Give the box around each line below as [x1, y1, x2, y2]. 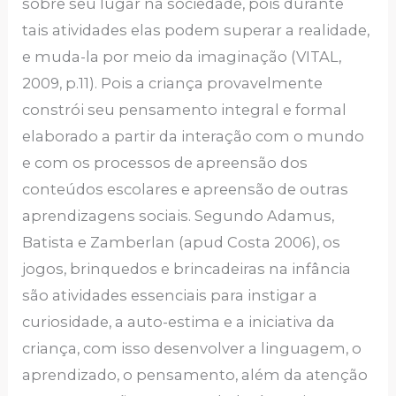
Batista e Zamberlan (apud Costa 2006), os [22, 233, 341, 252]
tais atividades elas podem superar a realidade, [22, 21, 370, 40]
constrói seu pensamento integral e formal [22, 101, 347, 119]
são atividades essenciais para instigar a [22, 286, 318, 305]
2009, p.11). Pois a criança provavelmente [22, 74, 324, 93]
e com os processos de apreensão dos [22, 154, 308, 172]
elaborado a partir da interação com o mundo [22, 127, 365, 146]
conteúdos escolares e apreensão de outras [22, 180, 349, 199]
